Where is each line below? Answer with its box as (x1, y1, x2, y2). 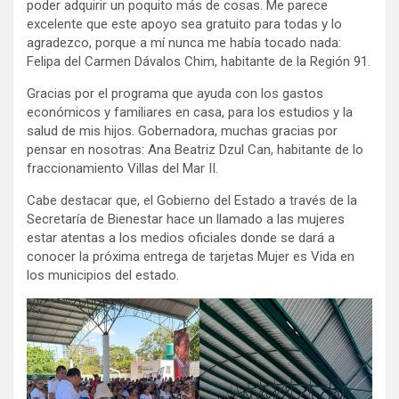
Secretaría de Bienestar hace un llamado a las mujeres (27, 210, 345, 227)
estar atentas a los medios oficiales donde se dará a (27, 229, 335, 246)
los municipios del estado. (27, 266, 179, 283)
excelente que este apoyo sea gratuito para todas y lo (27, 15, 342, 32)
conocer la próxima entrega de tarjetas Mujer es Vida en (27, 248, 354, 265)
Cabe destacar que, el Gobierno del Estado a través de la (27, 191, 357, 208)
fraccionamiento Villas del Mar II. (27, 159, 218, 176)
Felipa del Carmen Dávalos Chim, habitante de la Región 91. (27, 53, 370, 69)
